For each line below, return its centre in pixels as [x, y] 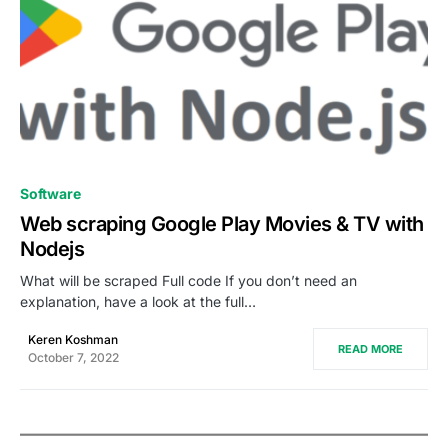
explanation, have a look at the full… [138, 301]
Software [50, 193]
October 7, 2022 [73, 357]
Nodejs [52, 248]
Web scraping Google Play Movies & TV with [222, 223]
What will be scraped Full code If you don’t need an [188, 280]
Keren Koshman [73, 339]
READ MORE [370, 348]
